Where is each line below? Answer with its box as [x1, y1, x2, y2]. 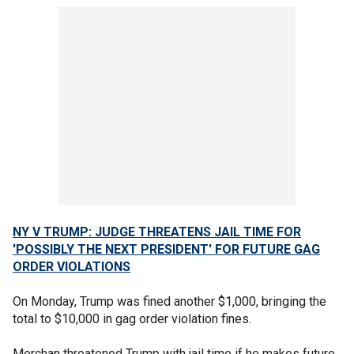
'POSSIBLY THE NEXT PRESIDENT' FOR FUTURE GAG [13, 242, 320, 258]
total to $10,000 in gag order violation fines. [13, 311, 251, 327]
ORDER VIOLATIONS [13, 259, 130, 275]
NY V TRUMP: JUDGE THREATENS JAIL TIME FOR [13, 224, 301, 240]
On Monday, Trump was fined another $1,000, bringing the [13, 294, 326, 310]
